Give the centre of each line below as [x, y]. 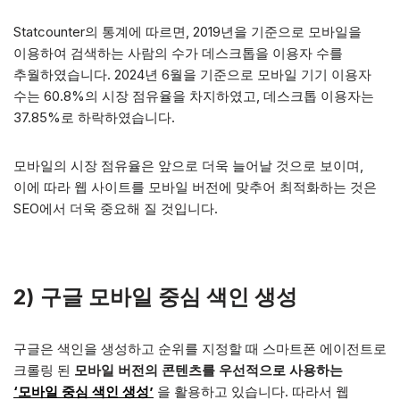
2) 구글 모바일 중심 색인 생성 [155, 297]
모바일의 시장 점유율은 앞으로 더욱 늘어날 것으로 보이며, [188, 166]
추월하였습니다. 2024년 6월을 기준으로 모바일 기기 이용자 [192, 75]
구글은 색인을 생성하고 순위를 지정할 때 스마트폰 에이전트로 [200, 349]
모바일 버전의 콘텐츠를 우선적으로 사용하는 [208, 370]
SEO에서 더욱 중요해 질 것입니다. [116, 208]
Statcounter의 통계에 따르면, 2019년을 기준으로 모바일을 [187, 32]
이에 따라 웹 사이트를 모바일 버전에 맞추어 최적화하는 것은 [195, 187]
